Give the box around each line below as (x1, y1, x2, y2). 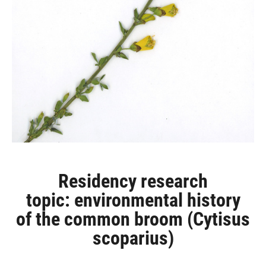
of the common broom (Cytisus (16, 207, 250, 230)
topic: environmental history (26, 188, 240, 211)
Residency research (58, 169, 208, 192)
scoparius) (92, 226, 174, 249)
